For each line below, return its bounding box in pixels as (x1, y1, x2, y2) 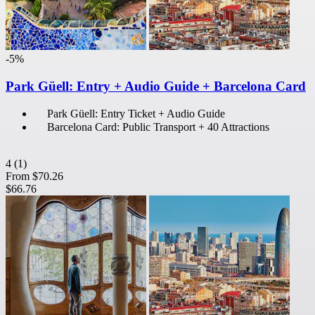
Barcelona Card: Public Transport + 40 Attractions (47, 121, 269, 134)
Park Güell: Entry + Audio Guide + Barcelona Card (6, 78, 306, 94)
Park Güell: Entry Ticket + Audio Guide (47, 108, 225, 120)
